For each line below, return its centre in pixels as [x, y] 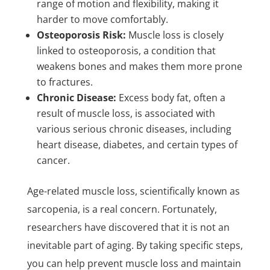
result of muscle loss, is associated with [126, 113]
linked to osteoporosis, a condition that [126, 50]
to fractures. [64, 82]
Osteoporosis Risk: [81, 35]
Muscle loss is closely [176, 35]
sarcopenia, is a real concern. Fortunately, [122, 209]
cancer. [53, 160]
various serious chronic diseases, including [134, 129]
